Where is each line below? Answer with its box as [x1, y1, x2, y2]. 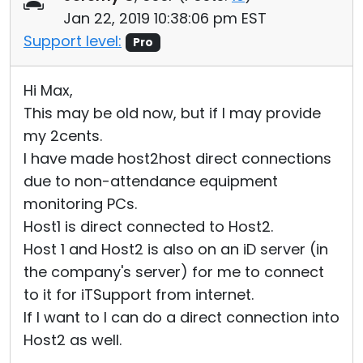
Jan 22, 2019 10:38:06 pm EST [63, 8, 267, 28]
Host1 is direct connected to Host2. [23, 216, 273, 237]
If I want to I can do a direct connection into [23, 307, 340, 327]
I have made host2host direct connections [23, 148, 331, 169]
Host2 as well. [23, 330, 122, 350]
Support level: [23, 31, 122, 51]
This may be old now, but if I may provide [23, 103, 321, 123]
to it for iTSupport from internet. [23, 284, 254, 305]
